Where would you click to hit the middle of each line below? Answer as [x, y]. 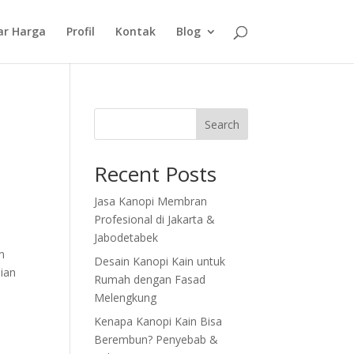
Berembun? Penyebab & [156, 339]
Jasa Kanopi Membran [151, 201]
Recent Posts [156, 174]
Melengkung [126, 298]
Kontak [135, 31]
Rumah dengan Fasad [150, 279]
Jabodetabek [126, 237]
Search [222, 124]
